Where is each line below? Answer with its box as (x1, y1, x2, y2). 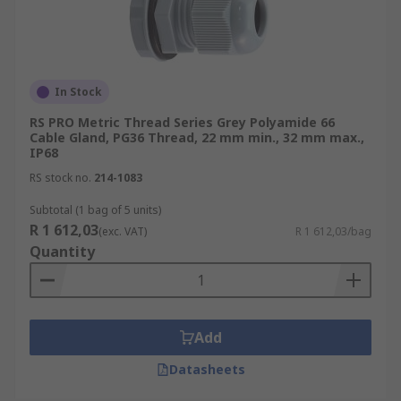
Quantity (30, 242, 95, 261)
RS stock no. (30, 170, 91, 185)
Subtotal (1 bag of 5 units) (30, 202, 161, 218)
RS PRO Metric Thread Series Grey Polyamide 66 (30, 114, 335, 131)
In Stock (55, 84, 102, 99)
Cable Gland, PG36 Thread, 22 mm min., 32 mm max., (30, 129, 364, 146)
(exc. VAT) (98, 224, 147, 239)
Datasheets (168, 361, 245, 378)
